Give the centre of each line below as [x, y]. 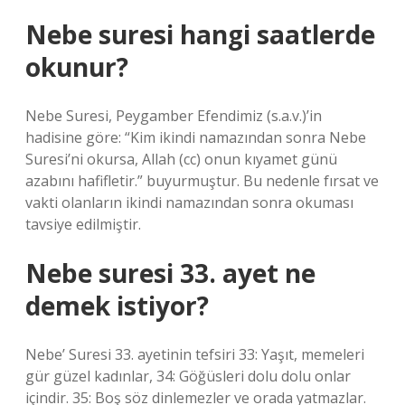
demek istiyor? [117, 306]
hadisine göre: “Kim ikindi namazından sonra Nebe [196, 137]
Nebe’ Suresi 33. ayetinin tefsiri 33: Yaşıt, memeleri [195, 354]
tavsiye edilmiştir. [83, 224]
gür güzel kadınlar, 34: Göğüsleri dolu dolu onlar [188, 376]
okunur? [77, 67]
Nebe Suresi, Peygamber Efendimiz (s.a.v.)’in [174, 116]
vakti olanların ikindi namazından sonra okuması [189, 202]
